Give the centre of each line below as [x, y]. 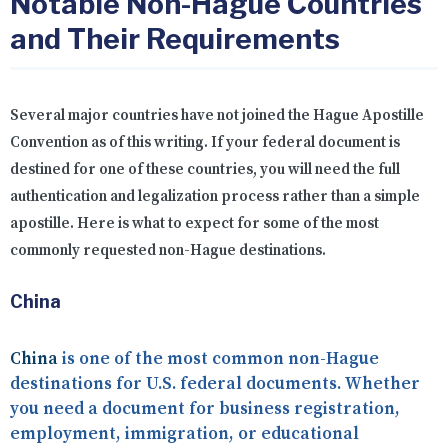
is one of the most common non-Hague [218, 359]
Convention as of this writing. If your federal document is [205, 143]
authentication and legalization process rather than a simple [215, 197]
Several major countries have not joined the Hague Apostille [217, 116]
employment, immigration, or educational [184, 434]
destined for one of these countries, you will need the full [205, 170]
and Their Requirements [175, 39]
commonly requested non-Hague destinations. [168, 251]
